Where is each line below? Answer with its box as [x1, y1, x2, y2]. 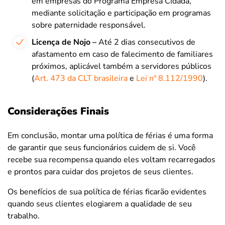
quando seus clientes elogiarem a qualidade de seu [8, 198, 192, 209]
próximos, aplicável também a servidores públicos [32, 60, 211, 72]
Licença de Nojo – [32, 36, 96, 48]
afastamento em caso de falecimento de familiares [32, 48, 213, 60]
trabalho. [8, 210, 40, 221]
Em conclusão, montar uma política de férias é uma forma [8, 130, 213, 141]
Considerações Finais [8, 104, 109, 118]
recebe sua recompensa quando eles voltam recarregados [8, 154, 215, 165]
